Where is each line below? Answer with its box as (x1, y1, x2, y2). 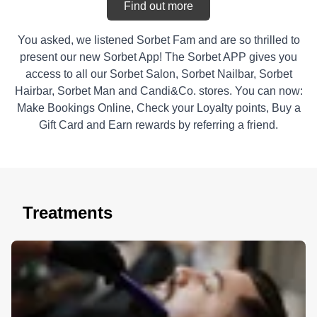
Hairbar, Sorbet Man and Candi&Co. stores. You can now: (14, 85, 303, 98)
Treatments (23, 203, 113, 223)
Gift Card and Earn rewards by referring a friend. (39, 119, 278, 132)
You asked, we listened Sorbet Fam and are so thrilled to (17, 34, 300, 47)
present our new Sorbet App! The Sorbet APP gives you (20, 51, 297, 64)
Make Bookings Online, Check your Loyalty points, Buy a (16, 102, 301, 115)
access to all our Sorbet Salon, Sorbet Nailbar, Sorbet (25, 68, 292, 81)
